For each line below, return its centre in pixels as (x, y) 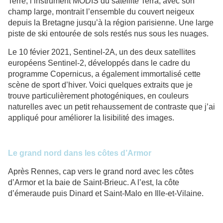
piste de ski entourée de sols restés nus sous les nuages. (108, 34)
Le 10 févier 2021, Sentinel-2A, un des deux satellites (102, 52)
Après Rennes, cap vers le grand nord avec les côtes (101, 172)
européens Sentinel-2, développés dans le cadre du (99, 63)
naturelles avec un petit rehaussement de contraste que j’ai (111, 107)
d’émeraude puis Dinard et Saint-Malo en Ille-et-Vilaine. (106, 194)
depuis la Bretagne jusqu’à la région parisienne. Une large (111, 23)
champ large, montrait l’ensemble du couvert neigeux (101, 12)
